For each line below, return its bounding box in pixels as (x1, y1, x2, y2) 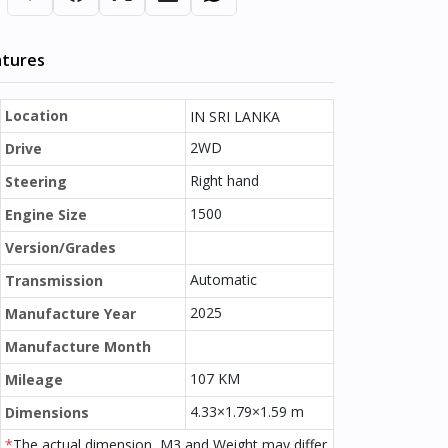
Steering (5, 172, 67, 191)
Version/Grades (5, 238, 116, 257)
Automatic (190, 270, 257, 289)
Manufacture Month (5, 337, 151, 356)
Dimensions (5, 403, 89, 422)
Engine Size (5, 205, 87, 224)
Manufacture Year (5, 304, 136, 323)
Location (5, 106, 68, 125)
